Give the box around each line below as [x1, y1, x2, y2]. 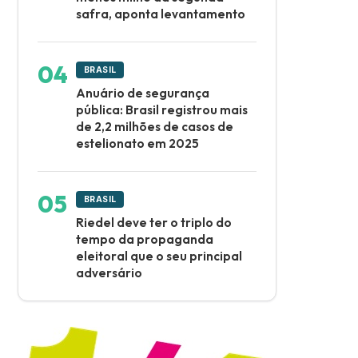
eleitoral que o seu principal [76, 248, 242, 264]
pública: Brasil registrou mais [76, 101, 248, 117]
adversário [76, 265, 142, 280]
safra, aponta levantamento [76, 6, 245, 22]
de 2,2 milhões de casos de [76, 118, 233, 134]
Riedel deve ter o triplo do [76, 214, 232, 230]
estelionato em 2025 [76, 135, 199, 151]
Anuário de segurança [76, 85, 209, 101]
